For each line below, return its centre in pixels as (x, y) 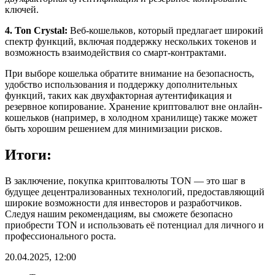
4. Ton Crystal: (36, 30)
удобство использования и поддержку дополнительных (121, 84)
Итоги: (28, 154)
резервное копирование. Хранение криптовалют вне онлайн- (134, 106)
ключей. (22, 9)
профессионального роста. (60, 236)
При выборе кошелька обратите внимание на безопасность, (130, 73)
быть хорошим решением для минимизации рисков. (114, 128)
